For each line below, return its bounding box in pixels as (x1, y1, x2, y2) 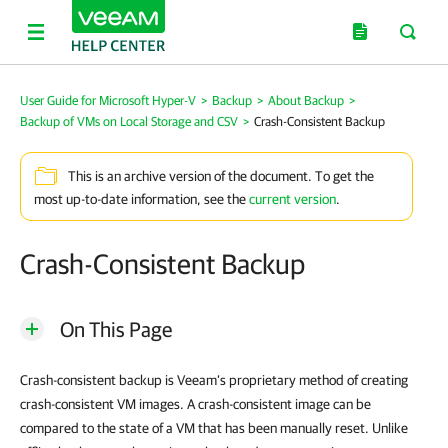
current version (249, 191, 336, 207)
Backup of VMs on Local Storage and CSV (20, 114, 238, 129)
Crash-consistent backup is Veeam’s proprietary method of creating (20, 372, 408, 388)
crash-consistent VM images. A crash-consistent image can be (20, 396, 371, 412)
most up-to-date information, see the (34, 191, 249, 207)
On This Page (60, 317, 172, 341)
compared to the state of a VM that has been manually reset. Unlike (20, 420, 408, 436)
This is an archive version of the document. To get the (68, 168, 374, 185)
